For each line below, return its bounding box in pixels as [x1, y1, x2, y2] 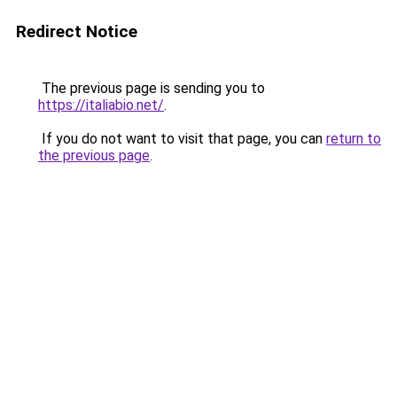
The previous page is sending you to [38, 80, 265, 97]
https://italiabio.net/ [38, 97, 164, 113]
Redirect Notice [16, 21, 137, 42]
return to [326, 130, 381, 147]
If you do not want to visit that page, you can [38, 130, 326, 147]
